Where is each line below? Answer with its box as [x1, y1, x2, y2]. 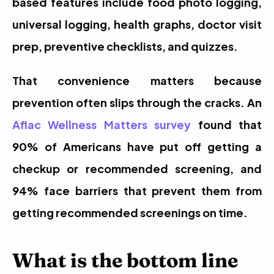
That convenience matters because [12, 71, 262, 89]
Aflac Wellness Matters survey [12, 115, 191, 133]
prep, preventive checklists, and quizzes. [12, 37, 238, 54]
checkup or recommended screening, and [12, 159, 262, 177]
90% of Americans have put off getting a [12, 137, 262, 155]
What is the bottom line [12, 248, 238, 272]
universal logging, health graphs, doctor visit [12, 15, 262, 32]
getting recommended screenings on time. [12, 203, 248, 221]
